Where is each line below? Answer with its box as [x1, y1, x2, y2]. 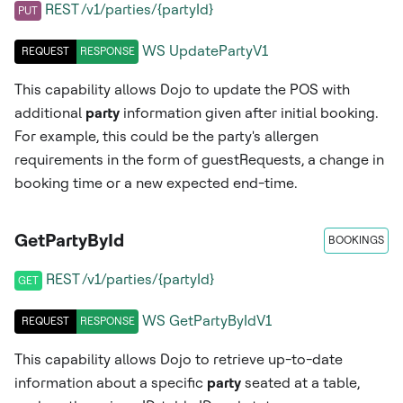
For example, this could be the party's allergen [14, 127, 318, 145]
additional [14, 103, 85, 121]
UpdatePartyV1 [169, 42, 268, 60]
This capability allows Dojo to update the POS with [14, 80, 350, 98]
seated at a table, [241, 373, 360, 391]
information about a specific [14, 373, 207, 391]
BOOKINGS [328, 233, 384, 246]
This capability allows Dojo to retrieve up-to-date [14, 350, 343, 368]
